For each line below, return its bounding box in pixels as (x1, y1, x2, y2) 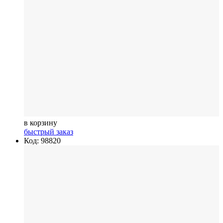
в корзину (24, 118, 57, 127)
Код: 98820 (24, 136, 61, 145)
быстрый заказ (24, 127, 73, 136)
